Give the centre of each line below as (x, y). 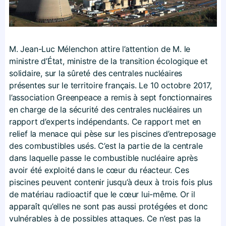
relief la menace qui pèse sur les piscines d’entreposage (112, 134)
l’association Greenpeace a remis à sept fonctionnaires (111, 98)
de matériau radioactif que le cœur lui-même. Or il (102, 194)
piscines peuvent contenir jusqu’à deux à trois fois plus (111, 182)
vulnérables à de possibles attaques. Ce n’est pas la (105, 219)
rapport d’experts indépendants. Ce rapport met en (105, 122)
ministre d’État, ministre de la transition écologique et (108, 61)
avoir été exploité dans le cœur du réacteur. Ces (99, 170)
